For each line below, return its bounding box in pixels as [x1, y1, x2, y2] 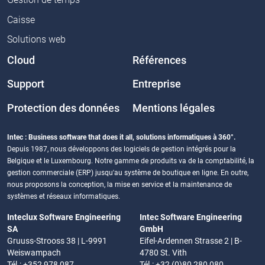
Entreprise [132, 78, 181, 91]
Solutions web [7, 34, 66, 46]
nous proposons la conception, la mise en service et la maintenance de [7, 180, 232, 189]
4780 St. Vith [140, 248, 187, 258]
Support [7, 78, 44, 91]
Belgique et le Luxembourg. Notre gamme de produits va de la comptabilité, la [7, 157, 254, 166]
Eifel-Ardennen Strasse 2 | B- [140, 236, 242, 246]
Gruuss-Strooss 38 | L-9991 [7, 236, 107, 246]
